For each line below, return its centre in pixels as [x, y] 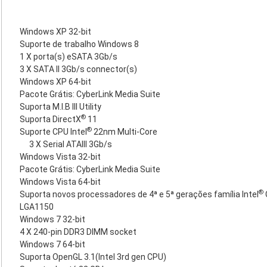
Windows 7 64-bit [52, 244]
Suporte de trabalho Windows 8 [79, 44]
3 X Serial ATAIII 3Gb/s [71, 144]
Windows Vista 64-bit [60, 182]
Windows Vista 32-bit [60, 157]
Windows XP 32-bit [55, 32]
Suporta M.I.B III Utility [60, 107]
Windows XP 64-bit [55, 82]
